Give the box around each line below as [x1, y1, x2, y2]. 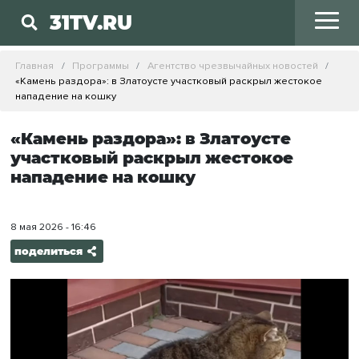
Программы [71, 58, 129, 72]
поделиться [14, 245, 83, 258]
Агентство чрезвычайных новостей [147, 58, 318, 72]
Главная [15, 58, 54, 72]
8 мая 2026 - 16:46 [10, 220, 96, 234]
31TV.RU [50, 10, 133, 35]
